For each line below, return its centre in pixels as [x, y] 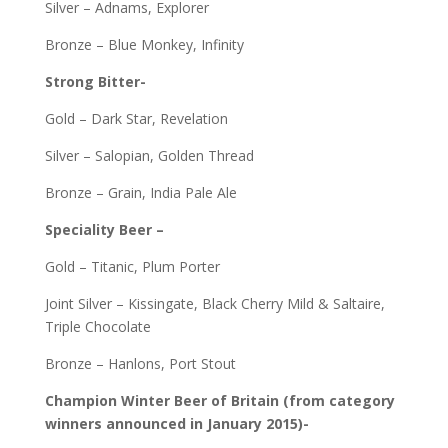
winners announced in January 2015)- [176, 423]
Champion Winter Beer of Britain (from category [219, 400]
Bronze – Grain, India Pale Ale [140, 192]
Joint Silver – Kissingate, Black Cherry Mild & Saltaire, [214, 303]
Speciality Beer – [104, 229]
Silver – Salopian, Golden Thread [149, 155]
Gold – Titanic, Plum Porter [132, 266]
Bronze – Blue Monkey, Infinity [144, 44]
